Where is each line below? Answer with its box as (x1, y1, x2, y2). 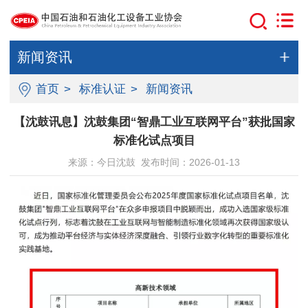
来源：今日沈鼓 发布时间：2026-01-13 (68, 156, 240, 168)
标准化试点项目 (113, 133, 195, 147)
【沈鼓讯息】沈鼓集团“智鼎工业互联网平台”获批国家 (13, 114, 295, 129)
